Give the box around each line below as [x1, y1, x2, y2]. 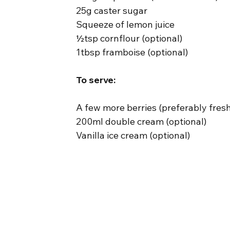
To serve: [76, 73, 116, 86]
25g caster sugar [76, 4, 148, 16]
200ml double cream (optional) [76, 115, 207, 127]
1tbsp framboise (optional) [76, 46, 188, 58]
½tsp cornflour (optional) [76, 32, 183, 44]
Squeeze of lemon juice [76, 18, 175, 30]
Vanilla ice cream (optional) [76, 129, 190, 141]
